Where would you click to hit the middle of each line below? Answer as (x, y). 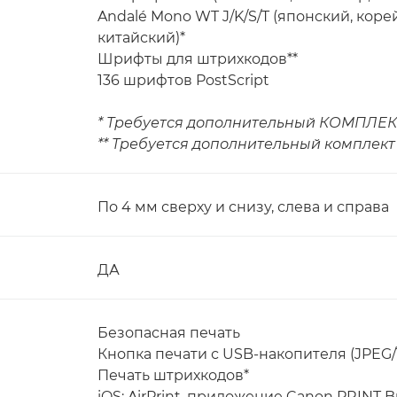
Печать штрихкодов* (173, 375)
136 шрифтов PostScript (183, 80)
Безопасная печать (169, 333)
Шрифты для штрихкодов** (198, 59)
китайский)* (141, 38)
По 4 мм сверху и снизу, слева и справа (243, 207)
